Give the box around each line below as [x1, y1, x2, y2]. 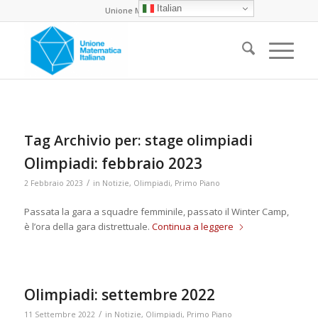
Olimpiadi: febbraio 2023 [23, 153, 202, 173]
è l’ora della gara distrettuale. [23, 220, 152, 234]
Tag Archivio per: [23, 131, 145, 150]
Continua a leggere [151, 220, 234, 234]
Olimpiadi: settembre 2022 [23, 285, 215, 305]
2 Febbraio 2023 [23, 178, 83, 188]
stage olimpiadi [144, 131, 253, 150]
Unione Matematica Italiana [104, 5, 213, 16]
